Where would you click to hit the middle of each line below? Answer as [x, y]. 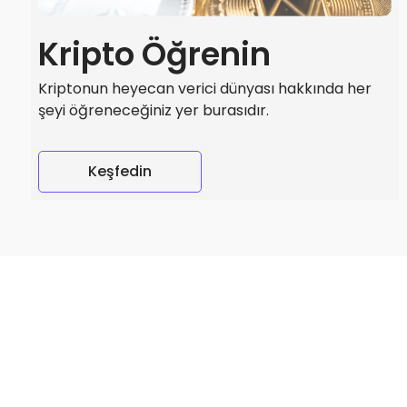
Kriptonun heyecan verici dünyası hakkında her [204, 89]
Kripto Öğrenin [154, 55]
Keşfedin [119, 172]
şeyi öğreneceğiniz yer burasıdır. [153, 111]
